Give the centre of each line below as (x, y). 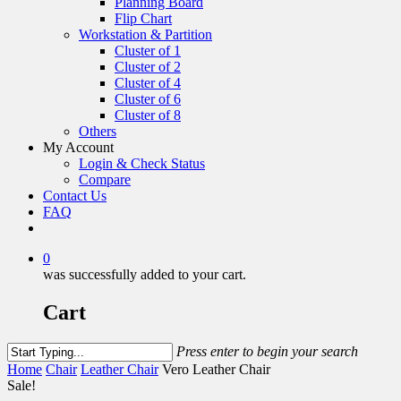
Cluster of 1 (148, 51)
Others (98, 131)
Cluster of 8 (148, 115)
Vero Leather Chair (216, 369)
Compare (105, 179)
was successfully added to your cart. (145, 274)
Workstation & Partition (145, 34)
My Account (78, 147)
